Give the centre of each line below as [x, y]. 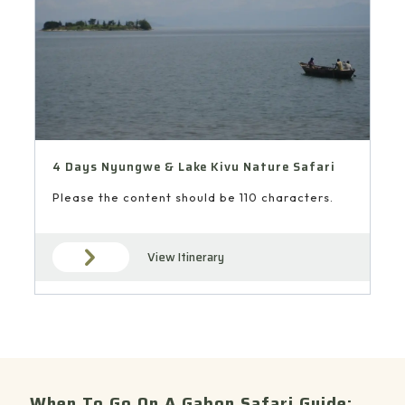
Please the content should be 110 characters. [193, 198]
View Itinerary [185, 258]
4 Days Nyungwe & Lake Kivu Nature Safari [193, 167]
